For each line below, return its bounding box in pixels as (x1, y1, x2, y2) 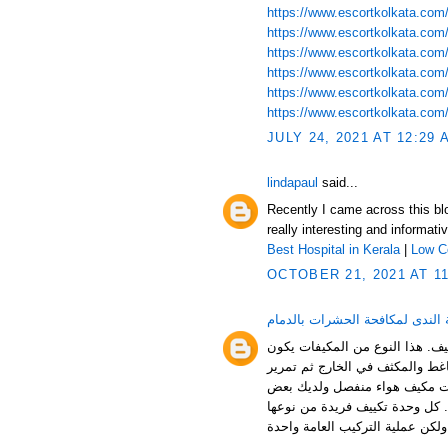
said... (318, 175, 358, 190)
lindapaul (267, 175, 318, 190)
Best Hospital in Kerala (267, 241, 400, 257)
